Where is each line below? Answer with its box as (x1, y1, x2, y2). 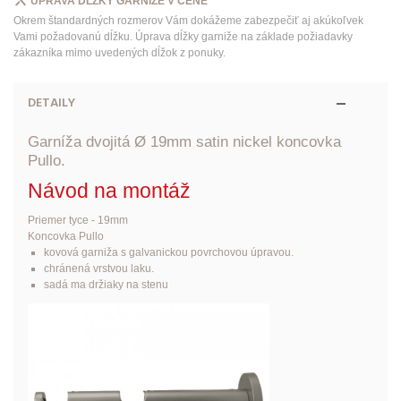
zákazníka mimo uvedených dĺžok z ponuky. (13, 46, 226, 59)
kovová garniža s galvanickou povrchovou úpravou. (43, 245, 294, 259)
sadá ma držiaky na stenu (43, 277, 171, 291)
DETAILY (27, 92, 75, 114)
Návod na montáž (27, 178, 191, 202)
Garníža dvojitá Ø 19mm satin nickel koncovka (27, 132, 341, 150)
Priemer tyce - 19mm (27, 213, 128, 226)
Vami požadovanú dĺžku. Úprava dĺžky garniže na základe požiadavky (13, 30, 353, 43)
